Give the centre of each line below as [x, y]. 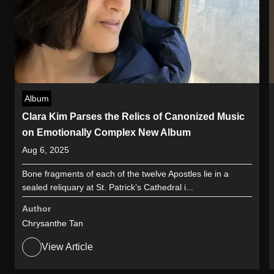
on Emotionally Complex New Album [106, 132]
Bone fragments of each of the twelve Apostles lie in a [125, 173]
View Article [67, 246]
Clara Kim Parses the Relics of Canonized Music [133, 116]
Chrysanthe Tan [53, 223]
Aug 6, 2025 [46, 150]
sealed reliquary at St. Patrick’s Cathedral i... [108, 187]
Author [36, 208]
